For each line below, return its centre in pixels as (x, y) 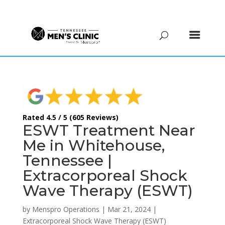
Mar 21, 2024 (129, 209)
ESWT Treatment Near (109, 130)
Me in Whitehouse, (93, 145)
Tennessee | (67, 160)
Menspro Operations (66, 209)
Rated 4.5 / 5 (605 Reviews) (70, 117)
